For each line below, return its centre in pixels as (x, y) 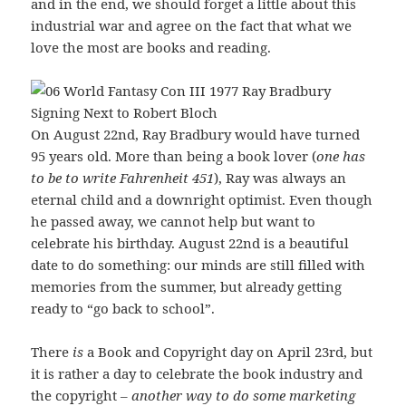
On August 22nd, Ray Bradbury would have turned (196, 135)
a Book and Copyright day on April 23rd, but (228, 352)
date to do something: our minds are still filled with (198, 265)
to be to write (76, 178)
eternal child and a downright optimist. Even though (202, 200)
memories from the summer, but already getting (187, 287)
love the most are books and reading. (151, 48)
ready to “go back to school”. (123, 309)
